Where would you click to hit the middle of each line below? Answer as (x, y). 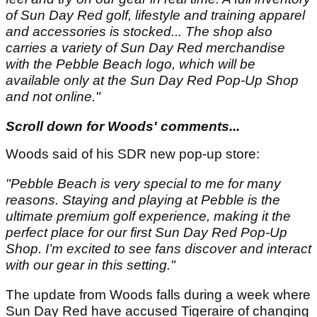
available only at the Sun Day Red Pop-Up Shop (152, 81)
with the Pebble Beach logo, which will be (131, 64)
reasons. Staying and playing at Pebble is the (143, 200)
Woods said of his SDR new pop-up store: (134, 154)
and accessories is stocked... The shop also (139, 32)
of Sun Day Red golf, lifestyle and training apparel (155, 16)
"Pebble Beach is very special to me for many (143, 184)
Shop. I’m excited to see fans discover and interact (158, 249)
